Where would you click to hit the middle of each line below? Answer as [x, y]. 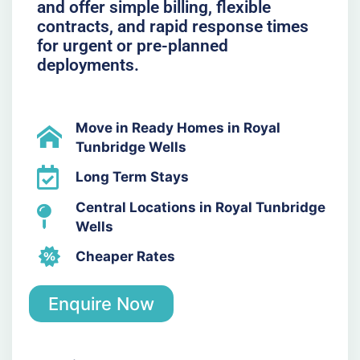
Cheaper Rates [126, 257]
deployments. [88, 65]
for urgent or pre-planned [132, 46]
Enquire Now [101, 303]
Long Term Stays [133, 177]
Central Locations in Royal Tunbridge [201, 207]
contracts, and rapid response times [172, 27]
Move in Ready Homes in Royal [178, 127]
